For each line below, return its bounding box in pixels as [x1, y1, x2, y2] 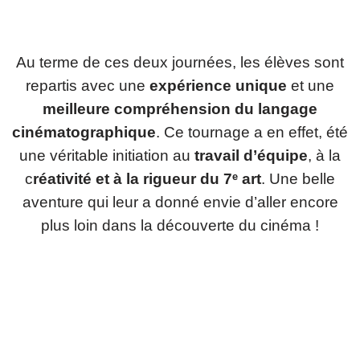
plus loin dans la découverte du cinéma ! [41, 217, 319, 234]
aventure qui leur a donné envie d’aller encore [22, 194, 338, 211]
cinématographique [12, 124, 156, 141]
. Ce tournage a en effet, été [156, 124, 348, 141]
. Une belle [261, 170, 335, 187]
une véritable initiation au [19, 147, 194, 164]
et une [287, 77, 334, 94]
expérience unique [149, 77, 287, 94]
